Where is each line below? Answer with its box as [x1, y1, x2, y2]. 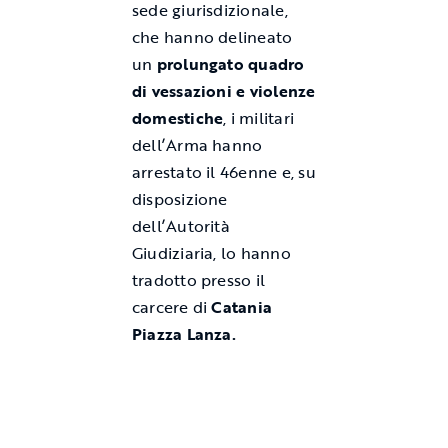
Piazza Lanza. [131, 322, 236, 347]
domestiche [131, 106, 224, 131]
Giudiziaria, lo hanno [131, 241, 291, 266]
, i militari [223, 106, 295, 131]
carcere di [131, 295, 212, 320]
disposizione [131, 187, 228, 212]
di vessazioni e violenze [131, 79, 316, 104]
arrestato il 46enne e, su [131, 160, 316, 185]
